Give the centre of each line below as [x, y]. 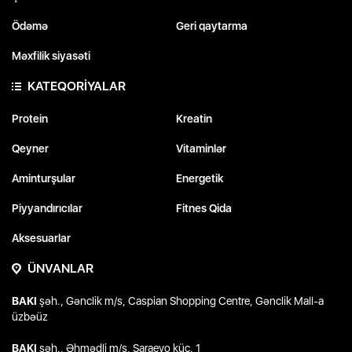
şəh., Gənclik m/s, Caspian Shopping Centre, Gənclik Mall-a [180, 301]
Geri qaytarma [212, 26]
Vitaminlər [201, 149]
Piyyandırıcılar [47, 209]
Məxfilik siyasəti [51, 56]
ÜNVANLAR [60, 269]
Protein [30, 119]
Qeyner [30, 149]
